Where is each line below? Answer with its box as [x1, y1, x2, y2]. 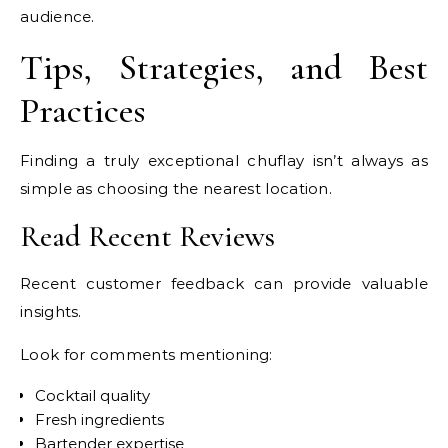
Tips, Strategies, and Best [20, 46, 428, 90]
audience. [20, 7, 95, 27]
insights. [20, 302, 82, 322]
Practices [20, 89, 146, 133]
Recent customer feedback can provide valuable [20, 274, 428, 294]
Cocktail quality [35, 386, 150, 406]
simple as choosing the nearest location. [20, 179, 332, 199]
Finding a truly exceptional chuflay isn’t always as [20, 151, 428, 171]
